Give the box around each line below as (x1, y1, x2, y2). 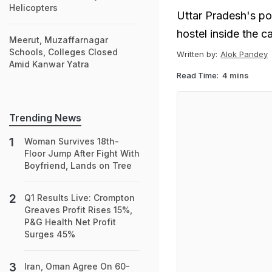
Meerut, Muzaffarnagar (9, 35, 108, 45)
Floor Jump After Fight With (24, 148, 140, 158)
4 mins (222, 70, 249, 80)
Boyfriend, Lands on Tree (24, 160, 132, 171)
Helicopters (9, 2, 58, 13)
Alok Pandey (220, 49, 268, 59)
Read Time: (177, 70, 219, 80)
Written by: (177, 49, 217, 59)
